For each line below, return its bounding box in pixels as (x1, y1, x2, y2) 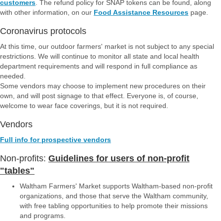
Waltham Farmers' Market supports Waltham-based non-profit (20, 182, 213, 190)
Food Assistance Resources (94, 8, 188, 16)
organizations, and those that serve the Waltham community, (20, 192, 208, 200)
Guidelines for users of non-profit (48, 153, 189, 163)
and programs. (20, 212, 66, 220)
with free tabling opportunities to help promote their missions (20, 202, 208, 210)
